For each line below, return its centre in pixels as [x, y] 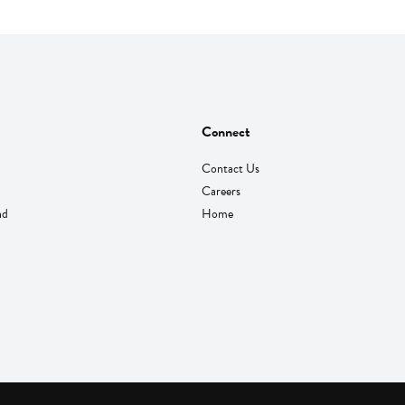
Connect [226, 132]
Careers [221, 191]
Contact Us [231, 168]
